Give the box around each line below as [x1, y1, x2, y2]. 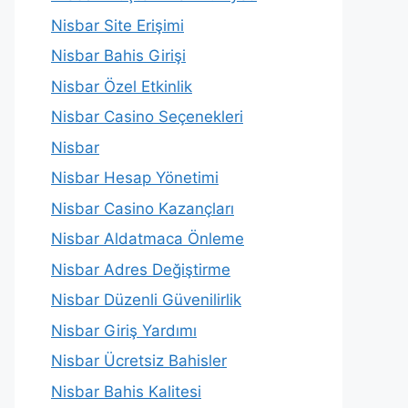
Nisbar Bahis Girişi [51, 46, 186, 66]
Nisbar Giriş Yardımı [51, 321, 197, 340]
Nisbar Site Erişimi [51, 15, 184, 35]
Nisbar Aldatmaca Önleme [51, 229, 244, 249]
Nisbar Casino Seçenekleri [51, 107, 243, 127]
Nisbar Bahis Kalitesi [51, 382, 201, 401]
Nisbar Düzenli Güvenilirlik [51, 291, 241, 310]
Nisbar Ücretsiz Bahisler [51, 352, 227, 371]
